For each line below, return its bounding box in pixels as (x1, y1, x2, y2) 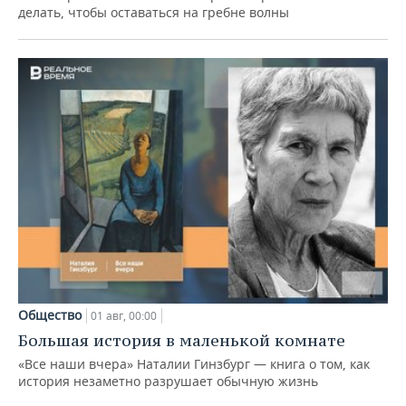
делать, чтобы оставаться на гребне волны (18, 3, 289, 21)
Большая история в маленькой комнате (18, 330, 345, 352)
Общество (18, 306, 82, 324)
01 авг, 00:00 (91, 308, 157, 324)
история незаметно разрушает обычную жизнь (18, 372, 318, 391)
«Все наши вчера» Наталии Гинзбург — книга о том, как (18, 355, 370, 373)
